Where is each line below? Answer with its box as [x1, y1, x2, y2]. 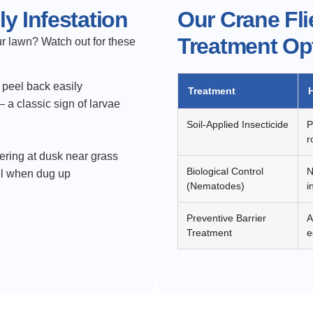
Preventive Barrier [187, 212, 266, 224]
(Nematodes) [187, 180, 245, 192]
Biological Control [187, 166, 263, 177]
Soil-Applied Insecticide [187, 119, 289, 131]
